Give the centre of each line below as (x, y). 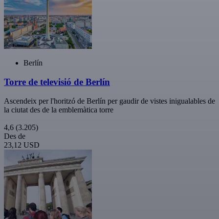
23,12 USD (22, 145)
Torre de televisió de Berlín (57, 82)
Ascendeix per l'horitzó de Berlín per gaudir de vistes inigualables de (109, 101)
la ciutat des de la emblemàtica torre (59, 109)
